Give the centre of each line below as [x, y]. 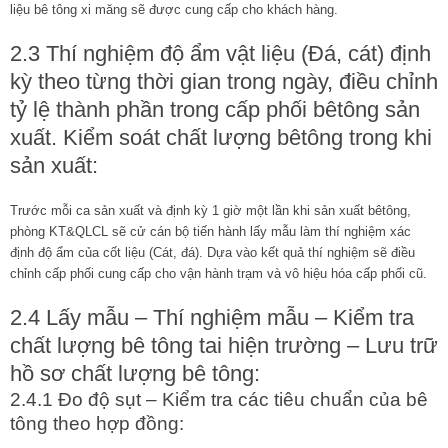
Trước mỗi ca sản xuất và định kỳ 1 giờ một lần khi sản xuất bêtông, [210, 210]
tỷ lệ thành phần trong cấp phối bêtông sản [215, 109]
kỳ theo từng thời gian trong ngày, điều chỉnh [224, 81]
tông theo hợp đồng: [97, 423]
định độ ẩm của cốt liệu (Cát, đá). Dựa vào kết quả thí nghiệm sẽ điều [212, 252]
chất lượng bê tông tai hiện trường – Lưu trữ [224, 345]
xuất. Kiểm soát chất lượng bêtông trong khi [221, 137]
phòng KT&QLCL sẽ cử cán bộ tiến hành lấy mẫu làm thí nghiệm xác [210, 231]
